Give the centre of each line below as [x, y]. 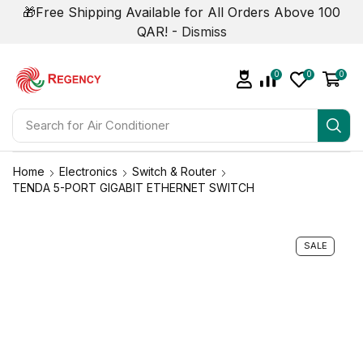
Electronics [88, 171]
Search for [54, 125]
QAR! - [159, 32]
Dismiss [204, 32]
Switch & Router [174, 171]
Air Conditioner [128, 125]
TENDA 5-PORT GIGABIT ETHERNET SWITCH [133, 188]
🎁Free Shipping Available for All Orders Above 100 [181, 12]
